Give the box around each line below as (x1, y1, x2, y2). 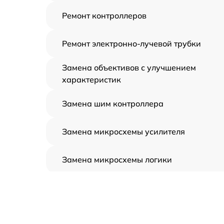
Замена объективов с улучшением (62, 62, 196, 73)
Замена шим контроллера (62, 98, 163, 109)
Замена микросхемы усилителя (62, 126, 185, 137)
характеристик (62, 74, 121, 85)
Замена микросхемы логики (62, 154, 172, 165)
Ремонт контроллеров (62, 10, 146, 21)
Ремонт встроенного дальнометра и (62, 206, 201, 217)
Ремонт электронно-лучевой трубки (62, 38, 201, 49)
